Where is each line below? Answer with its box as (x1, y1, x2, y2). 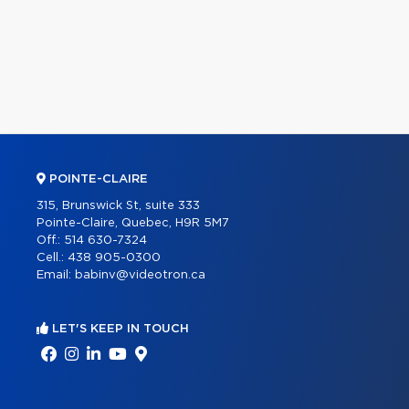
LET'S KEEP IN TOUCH (48, 323, 189, 335)
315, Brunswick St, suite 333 (37, 200, 200, 212)
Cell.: (37, 252, 68, 264)
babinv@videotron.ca (75, 269, 205, 281)
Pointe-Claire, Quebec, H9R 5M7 (37, 217, 229, 229)
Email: (37, 269, 75, 281)
